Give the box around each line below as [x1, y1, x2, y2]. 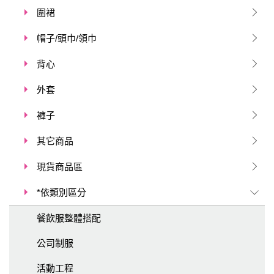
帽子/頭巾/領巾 [37, 32, 97, 43]
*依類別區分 [37, 187, 86, 198]
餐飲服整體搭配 [37, 212, 101, 223]
